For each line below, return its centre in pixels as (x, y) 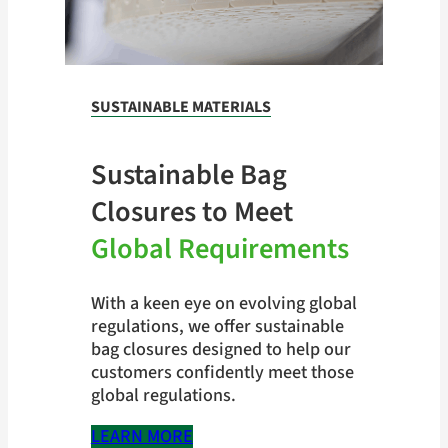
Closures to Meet (191, 212)
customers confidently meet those (222, 371)
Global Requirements (219, 249)
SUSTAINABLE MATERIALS (180, 107)
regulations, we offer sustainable (217, 325)
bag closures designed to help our (220, 348)
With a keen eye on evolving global (223, 302)
